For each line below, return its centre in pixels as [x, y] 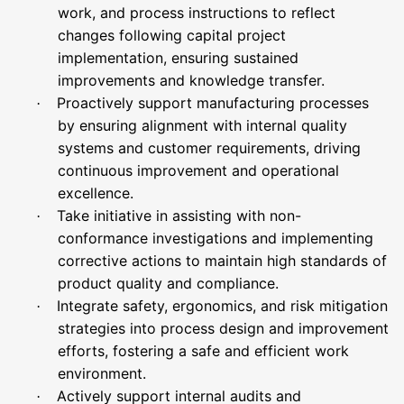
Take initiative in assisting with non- [179, 216]
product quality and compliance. [168, 283]
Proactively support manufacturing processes [213, 103]
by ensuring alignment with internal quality [202, 125]
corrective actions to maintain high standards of [222, 261]
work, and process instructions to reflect [197, 13]
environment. [102, 373]
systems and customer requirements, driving [209, 148]
